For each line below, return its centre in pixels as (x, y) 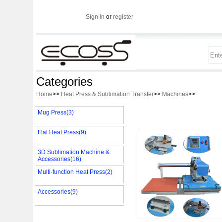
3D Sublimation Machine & (73, 152)
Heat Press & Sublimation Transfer (107, 94)
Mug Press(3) (55, 112)
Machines (175, 94)
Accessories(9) (57, 192)
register (123, 17)
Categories (64, 82)
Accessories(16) (59, 159)
